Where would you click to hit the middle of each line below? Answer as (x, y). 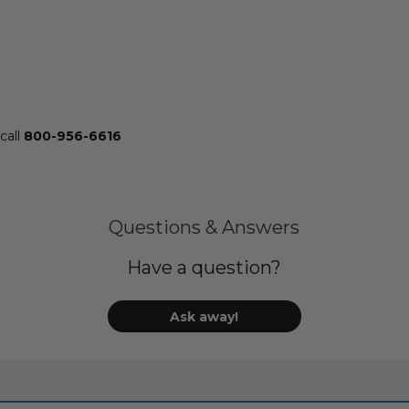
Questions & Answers (204, 228)
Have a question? (204, 268)
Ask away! (204, 316)
